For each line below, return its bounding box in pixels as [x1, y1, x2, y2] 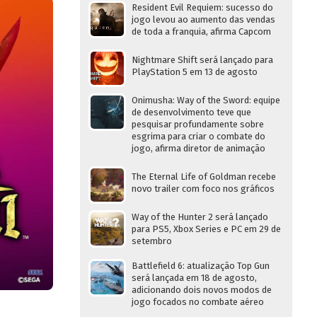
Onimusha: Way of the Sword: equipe [132, 95, 280, 105]
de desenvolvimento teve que [132, 107, 251, 117]
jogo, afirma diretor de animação [132, 143, 265, 154]
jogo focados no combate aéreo [132, 296, 264, 307]
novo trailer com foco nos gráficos [132, 183, 275, 194]
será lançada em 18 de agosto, [132, 272, 257, 283]
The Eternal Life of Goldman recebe [132, 171, 276, 182]
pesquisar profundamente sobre [132, 119, 264, 129]
